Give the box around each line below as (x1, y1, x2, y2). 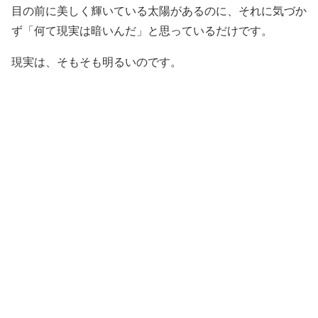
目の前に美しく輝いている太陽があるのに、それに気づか (11, 5, 307, 17)
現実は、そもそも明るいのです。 (11, 56, 182, 68)
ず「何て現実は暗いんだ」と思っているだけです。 (11, 25, 273, 37)
